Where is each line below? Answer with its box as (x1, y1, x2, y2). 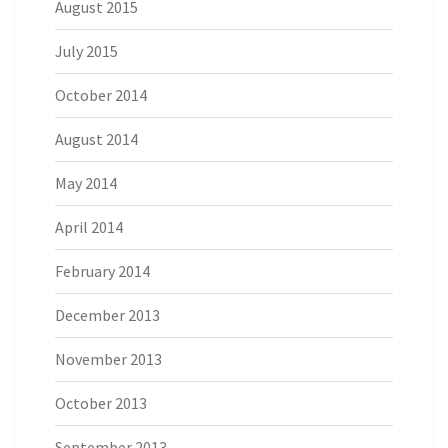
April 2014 (55, 217, 123, 238)
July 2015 (55, 41, 118, 62)
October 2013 (55, 393, 147, 414)
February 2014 (55, 261, 150, 282)
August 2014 (55, 129, 138, 150)
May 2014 (55, 173, 117, 194)
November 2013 (55, 349, 162, 370)
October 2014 (55, 85, 147, 106)
